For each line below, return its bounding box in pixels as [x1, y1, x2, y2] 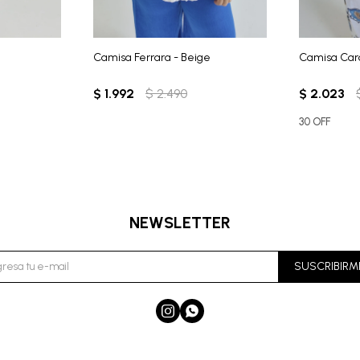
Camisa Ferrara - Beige [92, 50, 211, 64]
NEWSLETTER [129, 212, 231, 232]
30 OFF [299, 115, 331, 128]
